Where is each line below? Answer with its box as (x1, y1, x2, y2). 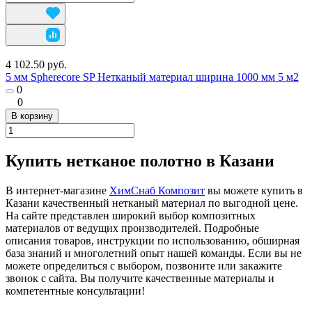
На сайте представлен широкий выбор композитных (6, 209, 256, 221)
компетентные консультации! (6, 284, 145, 297)
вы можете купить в (205, 184, 303, 196)
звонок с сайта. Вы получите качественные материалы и (6, 272, 274, 284)
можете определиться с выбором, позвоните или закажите (6, 259, 282, 272)
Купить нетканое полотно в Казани (6, 151, 274, 170)
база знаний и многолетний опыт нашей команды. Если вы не (6, 247, 302, 259)
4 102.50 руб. (6, 58, 67, 70)
